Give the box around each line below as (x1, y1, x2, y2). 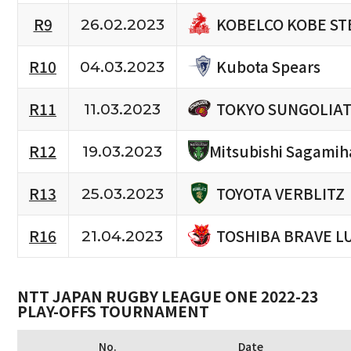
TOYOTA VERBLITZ (215, 182, 345, 204)
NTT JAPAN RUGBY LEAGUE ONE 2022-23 (16, 285, 318, 308)
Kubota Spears (215, 55, 320, 78)
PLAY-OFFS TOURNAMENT (16, 300, 209, 323)
